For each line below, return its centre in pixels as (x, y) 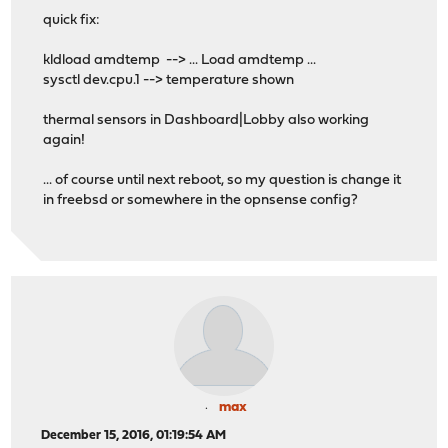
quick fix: (72, 21)
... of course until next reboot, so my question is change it (222, 181)
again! (64, 141)
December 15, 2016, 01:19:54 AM (134, 436)
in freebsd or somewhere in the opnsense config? (201, 201)
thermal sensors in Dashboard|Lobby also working (206, 121)
